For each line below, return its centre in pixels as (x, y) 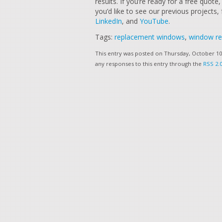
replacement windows (150, 37)
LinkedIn (109, 21)
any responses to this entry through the (149, 64)
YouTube (153, 21)
